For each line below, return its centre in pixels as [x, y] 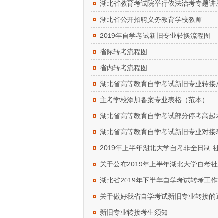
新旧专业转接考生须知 [134, 212]
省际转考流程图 [124, 52]
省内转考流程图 [124, 68]
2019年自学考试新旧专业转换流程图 [155, 36]
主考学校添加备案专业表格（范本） [154, 100]
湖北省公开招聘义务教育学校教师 [151, 19]
